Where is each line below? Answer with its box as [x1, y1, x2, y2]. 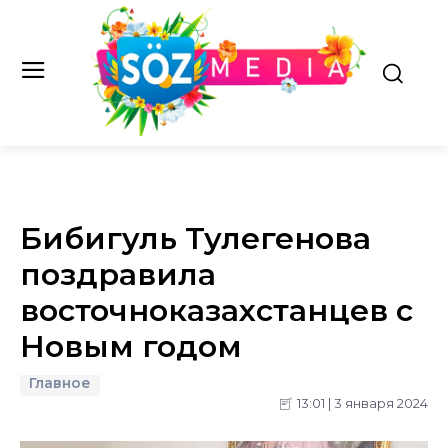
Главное [29, 373, 91, 392]
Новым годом [20, 327, 242, 365]
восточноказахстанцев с [20, 291, 413, 329]
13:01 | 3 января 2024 [297, 395, 428, 411]
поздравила [20, 255, 216, 293]
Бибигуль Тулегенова [20, 219, 371, 257]
